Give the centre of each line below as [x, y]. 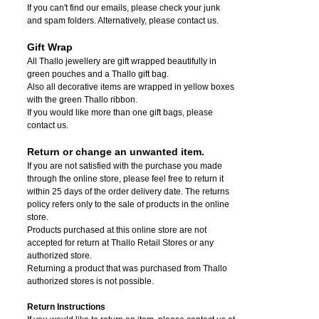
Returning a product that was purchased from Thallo [127, 268]
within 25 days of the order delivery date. [105, 191]
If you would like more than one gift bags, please [120, 112]
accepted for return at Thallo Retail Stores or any [120, 242]
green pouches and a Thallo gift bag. [98, 74]
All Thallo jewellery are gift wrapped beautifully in [122, 61]
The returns [206, 191]
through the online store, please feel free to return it [125, 178]
